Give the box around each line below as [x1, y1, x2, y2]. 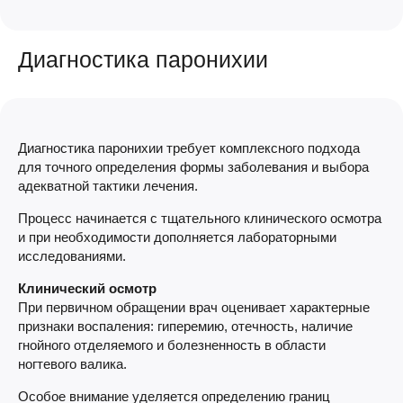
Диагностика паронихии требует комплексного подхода [18, 139, 360, 156]
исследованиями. [18, 247, 126, 264]
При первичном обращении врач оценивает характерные [18, 299, 370, 315]
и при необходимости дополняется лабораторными [18, 228, 336, 245]
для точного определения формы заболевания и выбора [18, 158, 369, 175]
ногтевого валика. [18, 355, 127, 372]
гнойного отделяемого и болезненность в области [18, 336, 326, 353]
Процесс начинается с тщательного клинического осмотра [18, 210, 381, 226]
